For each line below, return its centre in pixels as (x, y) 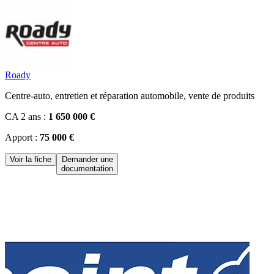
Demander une (87, 159)
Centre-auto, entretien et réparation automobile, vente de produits (130, 95)
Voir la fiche (31, 159)
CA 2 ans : (27, 116)
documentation (87, 168)
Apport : (22, 137)
